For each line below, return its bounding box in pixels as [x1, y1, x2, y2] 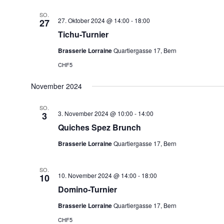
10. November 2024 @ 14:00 [57, 171, 136, 179]
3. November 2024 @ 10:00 [57, 109, 133, 117]
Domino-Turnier [57, 183, 117, 195]
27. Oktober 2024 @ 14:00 [57, 16, 129, 24]
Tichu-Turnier [57, 28, 108, 40]
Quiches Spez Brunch [57, 121, 141, 133]
